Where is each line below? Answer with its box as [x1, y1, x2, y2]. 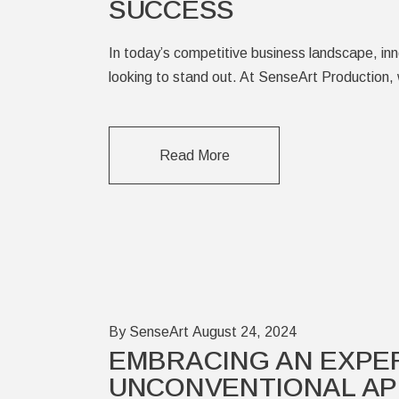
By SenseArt [109, 323, 189, 339]
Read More [159, 148, 230, 163]
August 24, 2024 [192, 323, 297, 339]
